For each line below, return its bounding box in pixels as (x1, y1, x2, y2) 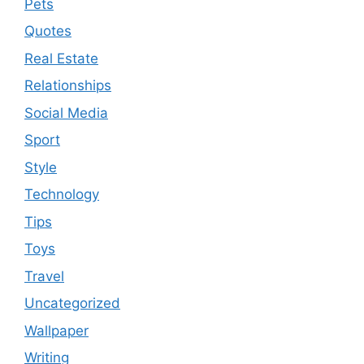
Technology (24, 186, 99, 203)
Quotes (24, 23, 71, 40)
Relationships (24, 77, 111, 94)
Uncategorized (24, 295, 120, 312)
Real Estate (24, 50, 98, 67)
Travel (24, 267, 64, 284)
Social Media (24, 104, 108, 121)
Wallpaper (24, 322, 89, 339)
